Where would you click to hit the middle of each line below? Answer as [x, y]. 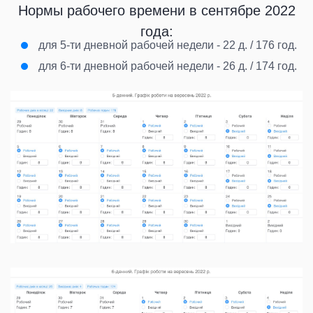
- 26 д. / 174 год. [255, 66]
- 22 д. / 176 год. [255, 45]
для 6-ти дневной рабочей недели [126, 66]
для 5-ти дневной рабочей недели [126, 45]
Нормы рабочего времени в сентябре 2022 [156, 10]
